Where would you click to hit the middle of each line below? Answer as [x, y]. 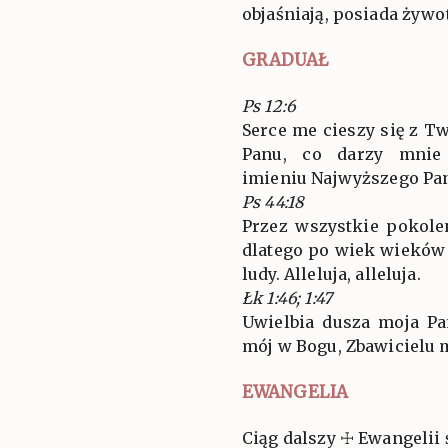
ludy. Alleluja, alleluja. [331, 273]
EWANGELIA [295, 391]
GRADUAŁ [285, 59]
